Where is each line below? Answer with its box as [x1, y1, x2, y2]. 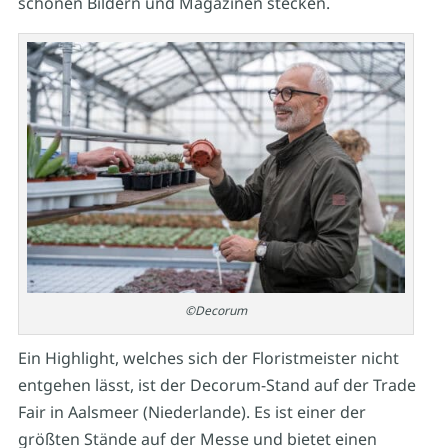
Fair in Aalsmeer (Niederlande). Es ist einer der [17, 401, 366, 424]
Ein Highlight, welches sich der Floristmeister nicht [17, 347, 399, 370]
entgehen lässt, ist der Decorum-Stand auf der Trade [17, 374, 416, 397]
